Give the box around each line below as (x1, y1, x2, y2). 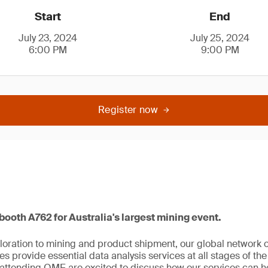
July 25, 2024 (190, 32, 250, 44)
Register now (98, 103, 158, 116)
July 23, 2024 (19, 32, 78, 44)
